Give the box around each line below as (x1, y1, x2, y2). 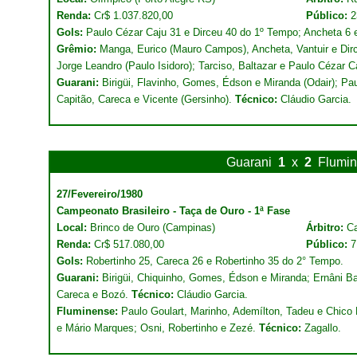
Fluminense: (57, 305, 121, 317)
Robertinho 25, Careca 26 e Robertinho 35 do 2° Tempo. (83, 255, 343, 267)
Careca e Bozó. (57, 288, 131, 300)
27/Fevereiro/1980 (57, 188, 143, 200)
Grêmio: (57, 43, 100, 55)
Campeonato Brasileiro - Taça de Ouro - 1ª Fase (57, 205, 290, 217)
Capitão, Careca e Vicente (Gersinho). (57, 93, 232, 105)
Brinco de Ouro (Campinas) (90, 222, 215, 233)
